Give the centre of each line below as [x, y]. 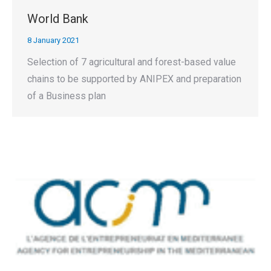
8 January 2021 [53, 40]
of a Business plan [67, 96]
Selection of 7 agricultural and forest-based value [132, 62]
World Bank [58, 18]
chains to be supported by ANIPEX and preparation [134, 79]
